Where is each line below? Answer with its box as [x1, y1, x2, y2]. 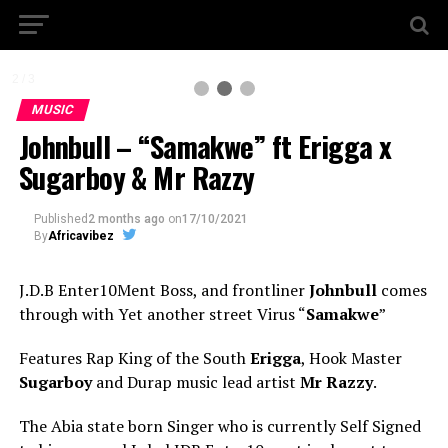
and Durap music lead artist [91, 371, 300, 393]
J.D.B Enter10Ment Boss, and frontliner [18, 279, 309, 301]
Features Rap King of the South [18, 347, 250, 369]
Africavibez [47, 229, 114, 243]
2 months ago [87, 212, 165, 226]
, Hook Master [300, 347, 402, 369]
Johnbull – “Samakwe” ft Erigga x [18, 125, 392, 167]
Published [33, 212, 88, 226]
